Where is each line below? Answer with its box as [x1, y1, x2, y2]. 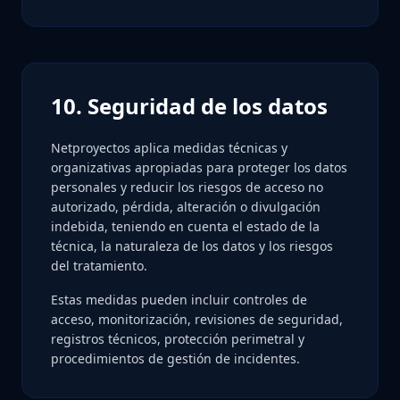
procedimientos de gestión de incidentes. [51, 350, 300, 367]
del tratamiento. [51, 257, 147, 274]
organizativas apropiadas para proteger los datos [51, 159, 347, 176]
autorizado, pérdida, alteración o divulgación [51, 198, 321, 215]
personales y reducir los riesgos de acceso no [51, 179, 323, 196]
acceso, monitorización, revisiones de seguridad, [51, 311, 343, 328]
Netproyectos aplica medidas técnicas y [51, 139, 287, 156]
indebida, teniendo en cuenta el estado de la [51, 218, 320, 235]
